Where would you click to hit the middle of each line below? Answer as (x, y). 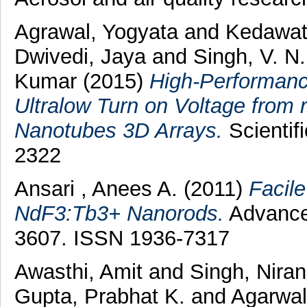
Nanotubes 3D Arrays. (118, 131)
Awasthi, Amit (81, 271)
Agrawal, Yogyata (99, 32)
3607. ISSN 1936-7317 (122, 238)
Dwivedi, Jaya (83, 57)
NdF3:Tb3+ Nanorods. (119, 213)
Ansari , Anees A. (99, 188)
